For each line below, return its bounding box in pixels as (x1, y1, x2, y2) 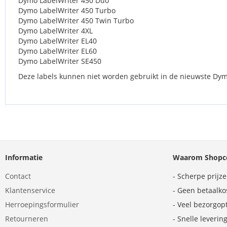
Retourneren (5, 214, 48, 223)
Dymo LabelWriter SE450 (18, 56, 101, 66)
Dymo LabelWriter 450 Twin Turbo (18, 16, 134, 25)
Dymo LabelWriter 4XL (18, 26, 93, 35)
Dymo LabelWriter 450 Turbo (18, 6, 116, 15)
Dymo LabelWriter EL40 (18, 36, 97, 46)
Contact (5, 171, 31, 181)
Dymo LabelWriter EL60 (18, 46, 97, 56)
